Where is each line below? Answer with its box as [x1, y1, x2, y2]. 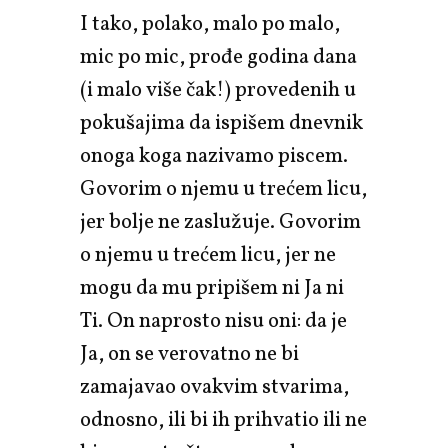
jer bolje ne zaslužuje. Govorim [80, 207, 361, 237]
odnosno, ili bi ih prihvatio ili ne [80, 405, 367, 435]
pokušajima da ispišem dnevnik [80, 108, 363, 138]
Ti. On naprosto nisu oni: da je [80, 306, 347, 336]
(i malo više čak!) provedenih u [80, 75, 356, 105]
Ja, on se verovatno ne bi [80, 339, 299, 369]
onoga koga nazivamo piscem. [80, 141, 348, 171]
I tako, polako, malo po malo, [80, 9, 340, 39]
